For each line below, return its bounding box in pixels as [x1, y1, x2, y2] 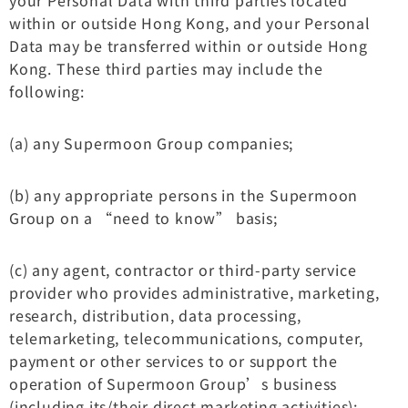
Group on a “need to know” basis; [9, 206, 278, 229]
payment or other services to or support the [9, 349, 338, 372]
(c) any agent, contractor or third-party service [9, 258, 357, 280]
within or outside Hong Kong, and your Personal [9, 11, 371, 34]
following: [9, 79, 86, 102]
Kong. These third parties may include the [9, 56, 323, 79]
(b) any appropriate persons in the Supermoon [9, 183, 359, 206]
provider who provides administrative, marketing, [9, 280, 380, 303]
